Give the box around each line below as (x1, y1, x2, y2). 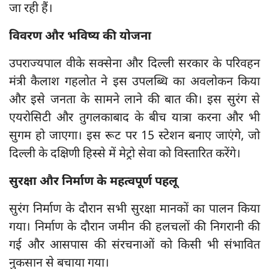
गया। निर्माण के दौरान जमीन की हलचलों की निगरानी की (9, 220, 260, 235)
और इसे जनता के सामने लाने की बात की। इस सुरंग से (9, 92, 260, 108)
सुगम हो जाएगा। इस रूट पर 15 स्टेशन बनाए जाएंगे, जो (9, 128, 260, 144)
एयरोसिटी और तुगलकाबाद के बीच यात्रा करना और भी (9, 110, 260, 126)
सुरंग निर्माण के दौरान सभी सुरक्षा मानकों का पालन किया (9, 202, 260, 217)
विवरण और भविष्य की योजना (9, 29, 151, 44)
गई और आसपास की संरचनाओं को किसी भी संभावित (9, 238, 260, 253)
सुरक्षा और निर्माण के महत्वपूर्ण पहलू (9, 174, 178, 190)
